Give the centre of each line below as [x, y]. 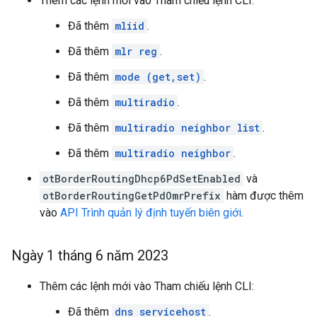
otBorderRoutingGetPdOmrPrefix [132, 196]
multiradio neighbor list [187, 128]
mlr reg [136, 51]
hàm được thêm [264, 196]
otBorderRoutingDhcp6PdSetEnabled [142, 179]
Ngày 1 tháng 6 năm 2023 [90, 255]
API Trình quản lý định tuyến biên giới [151, 213]
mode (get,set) [158, 77]
